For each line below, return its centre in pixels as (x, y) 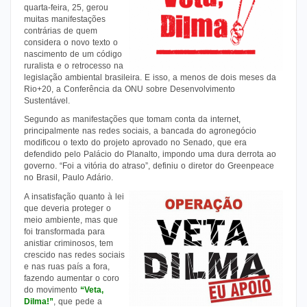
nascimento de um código (73, 54)
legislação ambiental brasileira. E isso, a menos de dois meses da (150, 77)
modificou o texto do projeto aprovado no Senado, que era (135, 143)
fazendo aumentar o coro (72, 278)
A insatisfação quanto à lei (74, 197)
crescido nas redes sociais (74, 255)
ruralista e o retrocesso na (74, 66)
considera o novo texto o (71, 42)
